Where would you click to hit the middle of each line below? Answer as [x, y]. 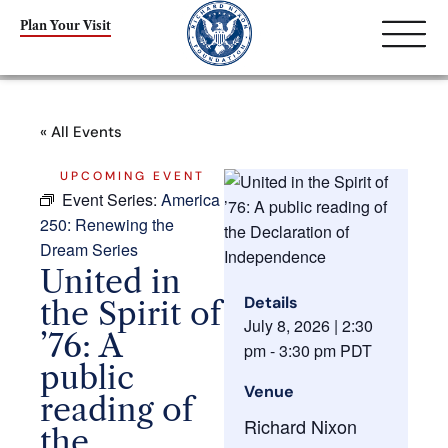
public [87, 377]
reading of [116, 409]
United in [110, 281]
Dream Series [89, 249]
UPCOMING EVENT [132, 176]
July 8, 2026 [287, 325]
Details [271, 302]
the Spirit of [130, 313]
